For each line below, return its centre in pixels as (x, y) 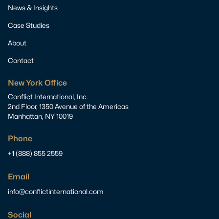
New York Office (37, 83)
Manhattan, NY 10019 (40, 116)
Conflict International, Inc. (48, 97)
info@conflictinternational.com (56, 192)
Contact (21, 61)
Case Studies (29, 25)
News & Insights (33, 8)
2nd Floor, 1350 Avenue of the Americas (68, 107)
